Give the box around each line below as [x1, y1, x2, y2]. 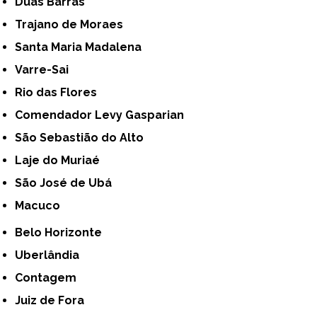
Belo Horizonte [23, 225, 103, 239]
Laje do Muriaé [22, 153, 100, 167]
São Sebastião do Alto [22, 130, 144, 144]
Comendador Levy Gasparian [23, 108, 185, 122]
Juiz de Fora [21, 293, 85, 307]
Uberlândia [23, 248, 80, 262]
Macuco [24, 198, 61, 212]
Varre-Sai [22, 62, 69, 76]
